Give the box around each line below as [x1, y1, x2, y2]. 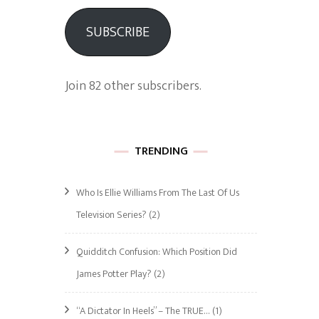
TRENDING [134, 142, 188, 161]
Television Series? [76, 206, 147, 223]
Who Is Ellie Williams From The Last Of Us [76, 184, 239, 201]
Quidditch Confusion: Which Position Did [76, 244, 237, 260]
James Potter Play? [76, 266, 152, 282]
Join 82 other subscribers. [65, 75, 202, 97]
